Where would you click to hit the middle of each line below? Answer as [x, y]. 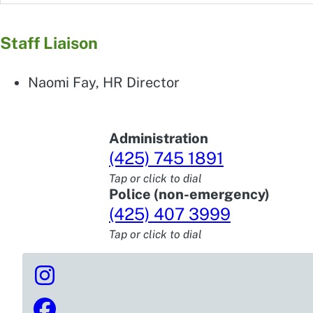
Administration [159, 138]
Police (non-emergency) [189, 194]
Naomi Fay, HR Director [104, 82]
